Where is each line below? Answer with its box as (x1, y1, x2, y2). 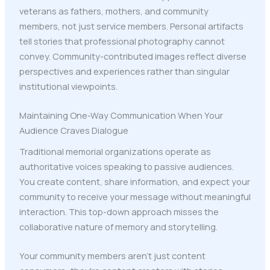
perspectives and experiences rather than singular (19, 64, 230, 77)
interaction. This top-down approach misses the (19, 206, 219, 218)
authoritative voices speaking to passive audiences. (19, 160, 234, 173)
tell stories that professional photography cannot (19, 34, 225, 47)
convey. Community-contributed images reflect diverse (19, 49, 246, 62)
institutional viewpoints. (19, 80, 118, 92)
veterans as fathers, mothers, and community (19, 4, 209, 17)
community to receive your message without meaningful (19, 190, 251, 203)
